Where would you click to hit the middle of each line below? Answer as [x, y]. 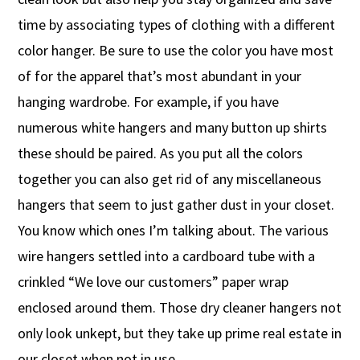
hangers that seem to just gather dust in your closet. [176, 205]
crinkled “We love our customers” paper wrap [153, 282]
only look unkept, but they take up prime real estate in [180, 333]
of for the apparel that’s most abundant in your [160, 76]
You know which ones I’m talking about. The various [174, 231]
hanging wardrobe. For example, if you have [149, 102]
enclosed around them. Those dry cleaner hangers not [180, 308]
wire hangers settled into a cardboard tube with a [167, 256]
